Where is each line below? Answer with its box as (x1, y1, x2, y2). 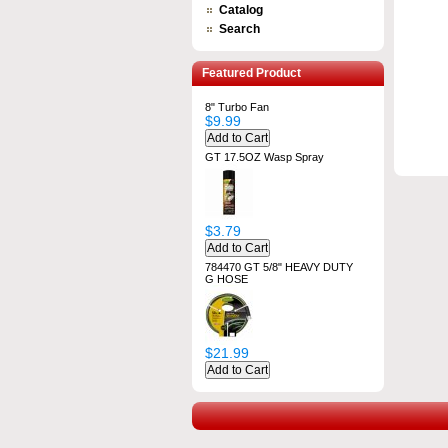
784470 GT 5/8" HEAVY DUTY (205, 261, 353, 273)
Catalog (219, 3, 263, 17)
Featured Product (202, 66, 301, 80)
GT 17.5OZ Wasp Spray (205, 151, 324, 163)
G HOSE (205, 273, 248, 285)
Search (219, 22, 260, 36)
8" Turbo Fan (205, 101, 269, 113)
